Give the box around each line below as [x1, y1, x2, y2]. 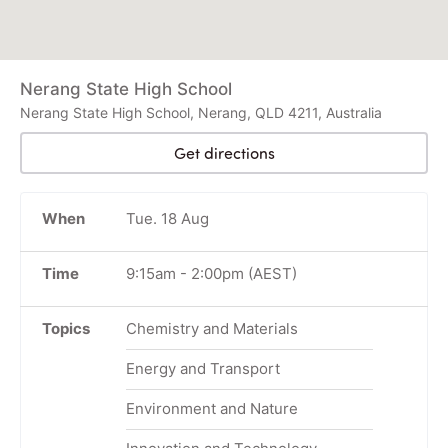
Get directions [173, 142, 275, 163]
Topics [42, 318, 90, 338]
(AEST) [243, 263, 297, 283]
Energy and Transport [125, 358, 280, 378]
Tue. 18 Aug [125, 208, 209, 228]
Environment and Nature [125, 398, 298, 418]
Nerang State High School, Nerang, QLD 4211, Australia [20, 103, 382, 121]
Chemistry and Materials [125, 318, 298, 338]
